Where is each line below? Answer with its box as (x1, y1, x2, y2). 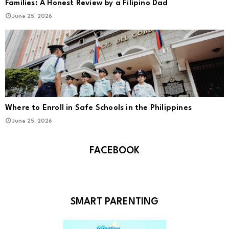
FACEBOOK (89, 146, 140, 156)
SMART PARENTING (71, 197, 158, 207)
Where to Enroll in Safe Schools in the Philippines (5, 104, 192, 112)
